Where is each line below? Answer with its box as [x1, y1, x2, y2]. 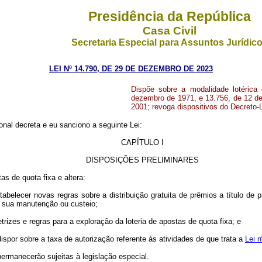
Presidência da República [88, 9, 251, 24]
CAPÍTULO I [120, 138, 164, 147]
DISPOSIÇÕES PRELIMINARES [85, 156, 199, 164]
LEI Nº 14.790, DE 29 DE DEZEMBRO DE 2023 [49, 64, 213, 73]
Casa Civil [142, 25, 196, 37]
